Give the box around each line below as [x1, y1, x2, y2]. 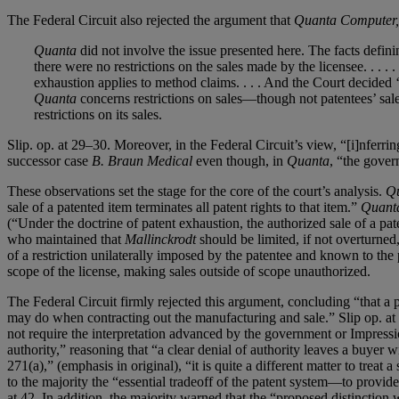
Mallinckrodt [125, 231, 196, 247]
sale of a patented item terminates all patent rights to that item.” [7, 199, 361, 215]
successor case [7, 152, 92, 168]
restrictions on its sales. [34, 106, 162, 122]
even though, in [192, 152, 287, 168]
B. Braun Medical [92, 152, 192, 168]
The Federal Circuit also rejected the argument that [7, 12, 294, 28]
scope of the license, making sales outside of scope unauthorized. [7, 263, 370, 279]
